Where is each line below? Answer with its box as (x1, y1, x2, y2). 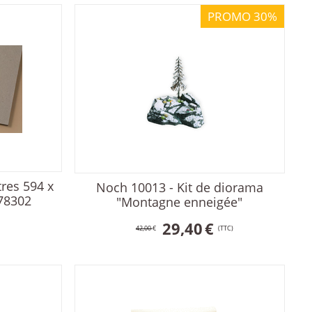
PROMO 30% (207, 8, 277, 25)
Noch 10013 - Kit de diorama (95, 179, 263, 196)
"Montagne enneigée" (116, 194, 243, 211)
